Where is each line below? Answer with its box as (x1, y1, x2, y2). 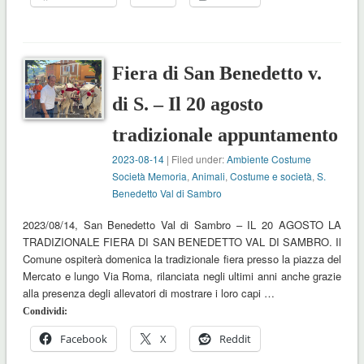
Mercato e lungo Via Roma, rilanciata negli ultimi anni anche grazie (22, 268, 342, 284)
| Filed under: (164, 152, 227, 167)
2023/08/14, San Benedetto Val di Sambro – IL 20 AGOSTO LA (22, 217, 342, 233)
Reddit (219, 331, 251, 347)
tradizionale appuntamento (112, 124, 339, 146)
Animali (192, 169, 226, 184)
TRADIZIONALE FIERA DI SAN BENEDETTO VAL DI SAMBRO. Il (22, 234, 342, 250)
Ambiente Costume (227, 152, 312, 167)
